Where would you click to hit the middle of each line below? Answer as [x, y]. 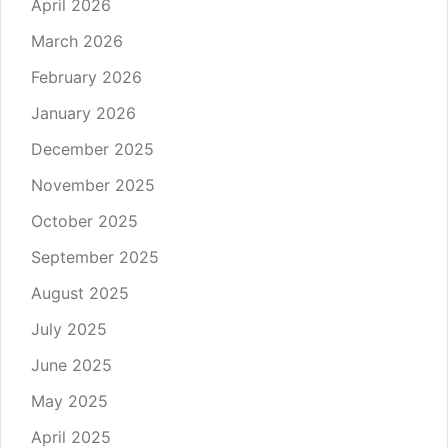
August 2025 [80, 293]
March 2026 [77, 41]
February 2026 [86, 77]
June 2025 [71, 365]
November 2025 [93, 185]
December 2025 [92, 149]
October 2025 [84, 221]
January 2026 [83, 113]
